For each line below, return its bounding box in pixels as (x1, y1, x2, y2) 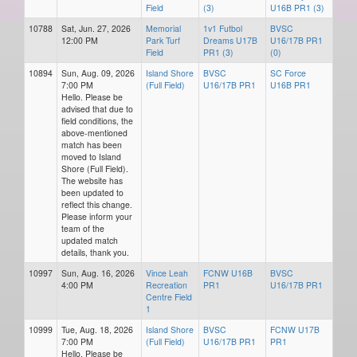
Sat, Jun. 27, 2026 (61, 22, 131, 34)
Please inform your (61, 210, 132, 222)
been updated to (61, 186, 124, 198)
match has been (61, 139, 122, 151)
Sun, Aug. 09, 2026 (61, 67, 135, 79)
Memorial (146, 22, 181, 34)
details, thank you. (61, 246, 129, 258)
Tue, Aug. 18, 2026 (61, 324, 133, 335)
